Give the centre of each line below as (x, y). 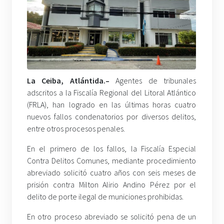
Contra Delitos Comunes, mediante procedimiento (112, 160)
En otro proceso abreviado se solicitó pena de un (112, 216)
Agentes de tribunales (153, 80)
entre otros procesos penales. (76, 128)
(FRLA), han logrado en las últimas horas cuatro (112, 104)
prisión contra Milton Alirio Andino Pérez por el (112, 184)
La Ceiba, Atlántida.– (68, 80)
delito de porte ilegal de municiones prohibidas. (105, 196)
